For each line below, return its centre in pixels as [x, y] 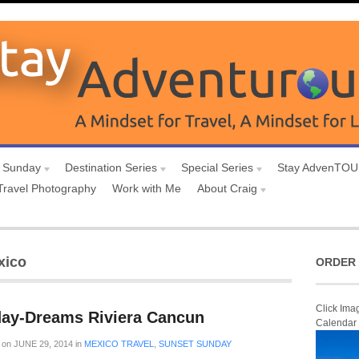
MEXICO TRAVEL [119, 344]
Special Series [217, 167]
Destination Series [111, 167]
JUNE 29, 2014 [42, 344]
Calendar [336, 323]
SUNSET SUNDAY [195, 344]
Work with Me [147, 188]
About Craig [227, 188]
